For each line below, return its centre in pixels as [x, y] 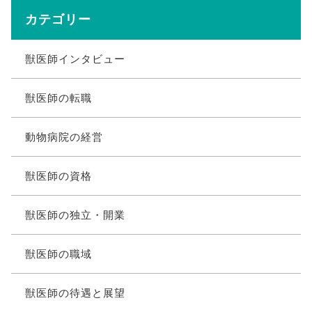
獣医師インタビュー [75, 59]
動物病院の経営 [64, 137]
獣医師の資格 [58, 176]
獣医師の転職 [58, 98]
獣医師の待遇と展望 [75, 293]
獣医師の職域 [58, 254]
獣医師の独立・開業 [75, 215]
